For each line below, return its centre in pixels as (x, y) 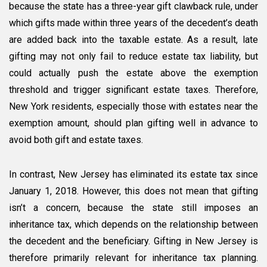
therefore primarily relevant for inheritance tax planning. (133, 258)
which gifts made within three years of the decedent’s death (133, 23)
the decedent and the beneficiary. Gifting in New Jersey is (133, 241)
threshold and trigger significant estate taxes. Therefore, (133, 90)
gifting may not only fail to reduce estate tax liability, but (133, 57)
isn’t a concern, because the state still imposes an (133, 208)
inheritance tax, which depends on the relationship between (133, 225)
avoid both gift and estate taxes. (76, 140)
